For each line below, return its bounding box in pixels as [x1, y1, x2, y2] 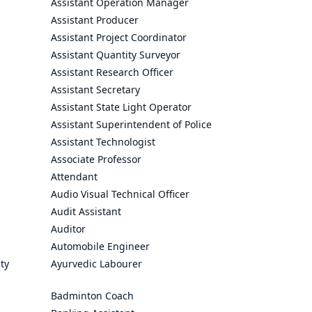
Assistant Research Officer [51, 65, 173, 79]
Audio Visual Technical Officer [51, 187, 189, 201]
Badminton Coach [51, 289, 134, 302]
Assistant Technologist [51, 135, 155, 148]
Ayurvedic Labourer [51, 257, 142, 270]
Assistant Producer [51, 13, 139, 26]
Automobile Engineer [51, 240, 150, 253]
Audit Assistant [51, 205, 121, 218]
